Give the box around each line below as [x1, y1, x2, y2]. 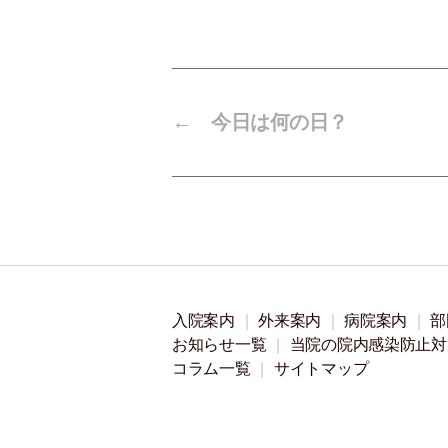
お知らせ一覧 [172, 336, 267, 354]
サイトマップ [273, 360, 369, 378]
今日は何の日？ [211, 111, 348, 134]
